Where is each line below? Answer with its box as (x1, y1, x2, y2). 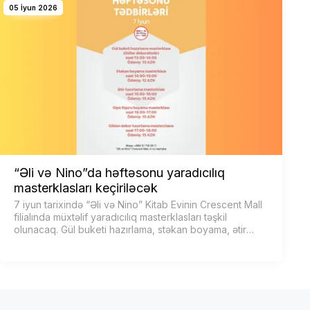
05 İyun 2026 (9, 3, 57, 12)
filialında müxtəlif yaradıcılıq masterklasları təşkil (14, 210, 227, 223)
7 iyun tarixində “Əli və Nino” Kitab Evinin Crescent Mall (14, 198, 262, 210)
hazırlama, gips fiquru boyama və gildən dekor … (14, 235, 235, 248)
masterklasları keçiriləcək (14, 180, 158, 195)
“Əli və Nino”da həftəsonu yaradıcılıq (14, 165, 225, 180)
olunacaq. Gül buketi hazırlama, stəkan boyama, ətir (14, 223, 246, 235)
